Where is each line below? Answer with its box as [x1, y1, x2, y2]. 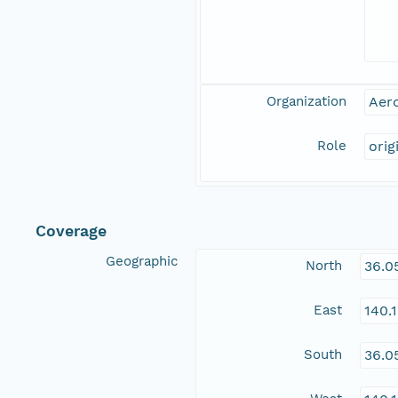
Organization [267, 93, 346, 110]
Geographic [106, 253, 178, 270]
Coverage [36, 222, 107, 241]
